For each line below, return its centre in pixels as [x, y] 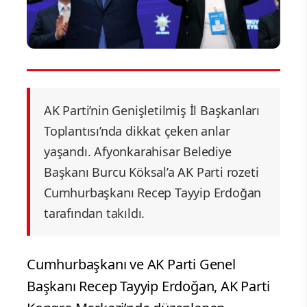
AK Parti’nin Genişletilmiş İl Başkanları [152, 110]
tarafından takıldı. [95, 213]
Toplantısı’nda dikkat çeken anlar [137, 131]
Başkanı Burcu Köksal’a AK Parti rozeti [151, 172]
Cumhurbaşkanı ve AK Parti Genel [131, 264]
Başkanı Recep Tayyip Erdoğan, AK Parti [148, 286]
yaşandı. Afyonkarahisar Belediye [138, 151]
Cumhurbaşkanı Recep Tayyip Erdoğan [153, 192]
